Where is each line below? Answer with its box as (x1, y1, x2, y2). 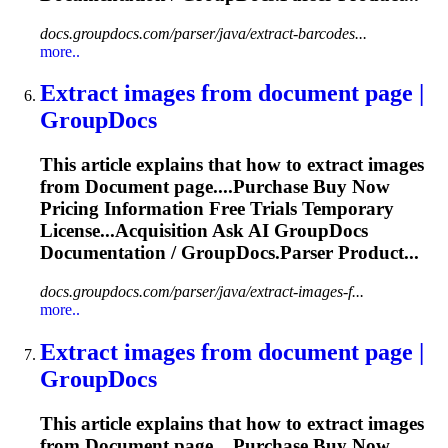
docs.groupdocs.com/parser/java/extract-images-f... (40, 283, 364, 301)
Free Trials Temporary (204, 198, 394, 220)
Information (104, 198, 204, 220)
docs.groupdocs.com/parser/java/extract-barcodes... (40, 24, 367, 42)
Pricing (40, 198, 104, 220)
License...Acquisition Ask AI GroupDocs (40, 220, 368, 242)
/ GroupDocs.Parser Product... (166, 242, 419, 264)
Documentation (40, 242, 166, 264)
